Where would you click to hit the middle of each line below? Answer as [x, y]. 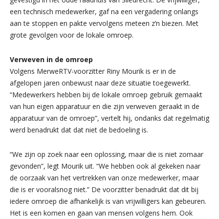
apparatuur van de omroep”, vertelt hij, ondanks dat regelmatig [109, 118]
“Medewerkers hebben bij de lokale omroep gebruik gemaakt [106, 95]
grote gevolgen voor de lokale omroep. [72, 35]
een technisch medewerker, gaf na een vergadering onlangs [104, 11]
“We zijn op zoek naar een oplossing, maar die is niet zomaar [107, 154]
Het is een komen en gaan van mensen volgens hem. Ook [101, 213]
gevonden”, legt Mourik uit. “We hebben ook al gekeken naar [105, 166]
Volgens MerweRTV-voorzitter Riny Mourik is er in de [93, 71]
